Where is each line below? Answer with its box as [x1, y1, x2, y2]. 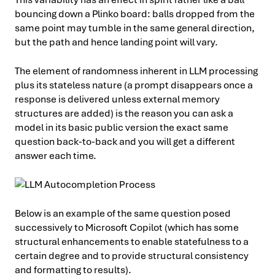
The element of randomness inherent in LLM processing [15, 64, 258, 77]
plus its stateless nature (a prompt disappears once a [15, 78, 253, 91]
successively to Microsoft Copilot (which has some [15, 220, 239, 234]
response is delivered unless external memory [15, 92, 220, 106]
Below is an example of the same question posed [15, 206, 231, 220]
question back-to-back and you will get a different [15, 134, 235, 148]
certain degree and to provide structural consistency [15, 249, 249, 262]
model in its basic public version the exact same [15, 120, 228, 134]
